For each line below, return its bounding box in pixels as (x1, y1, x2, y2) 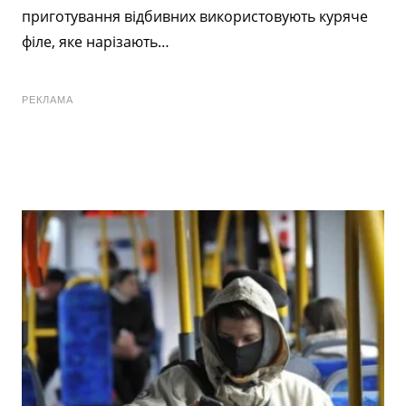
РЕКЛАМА (22, 93, 73, 105)
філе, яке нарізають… (22, 31, 169, 52)
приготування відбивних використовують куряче (22, 5, 368, 26)
